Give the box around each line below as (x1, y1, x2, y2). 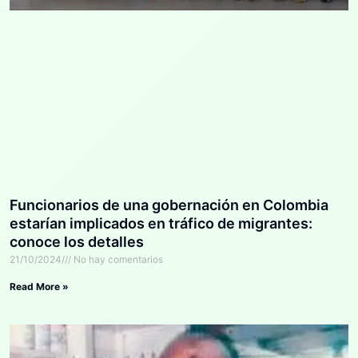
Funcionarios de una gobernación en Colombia (10, 196, 328, 213)
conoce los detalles (10, 233, 144, 250)
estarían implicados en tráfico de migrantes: (10, 214, 312, 232)
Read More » (10, 280, 69, 292)
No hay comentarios (71, 253, 163, 265)
